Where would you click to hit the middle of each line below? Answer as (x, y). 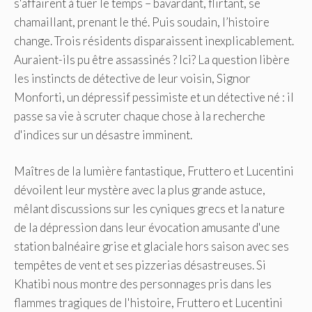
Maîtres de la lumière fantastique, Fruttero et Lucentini (154, 171)
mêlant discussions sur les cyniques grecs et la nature (149, 209)
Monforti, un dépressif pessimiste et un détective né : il (154, 97)
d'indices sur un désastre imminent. (103, 134)
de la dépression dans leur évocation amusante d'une (147, 228)
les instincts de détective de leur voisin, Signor (132, 78)
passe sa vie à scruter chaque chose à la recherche (140, 116)
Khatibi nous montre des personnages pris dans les (143, 284)
